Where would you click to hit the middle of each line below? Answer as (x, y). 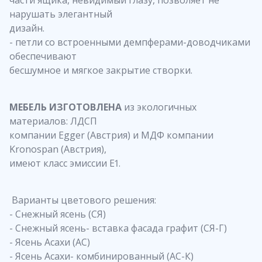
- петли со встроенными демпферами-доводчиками (130, 42)
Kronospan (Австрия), (58, 149)
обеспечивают (43, 56)
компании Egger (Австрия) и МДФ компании (111, 135)
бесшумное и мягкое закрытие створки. (101, 70)
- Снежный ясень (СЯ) (58, 214)
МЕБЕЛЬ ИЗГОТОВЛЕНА (67, 107)
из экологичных (160, 107)
